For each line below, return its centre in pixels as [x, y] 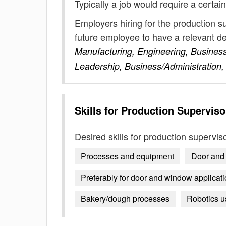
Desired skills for [109, 136]
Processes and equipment [127, 156]
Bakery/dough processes [125, 199]
